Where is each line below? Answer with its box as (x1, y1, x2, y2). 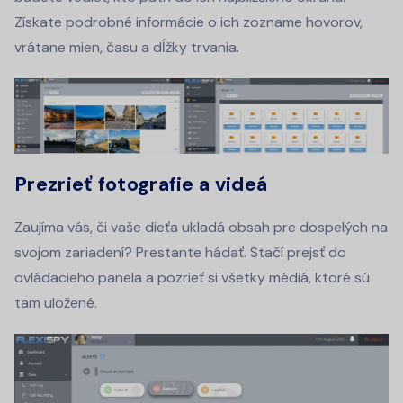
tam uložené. (14, 292, 97, 312)
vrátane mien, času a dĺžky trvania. (14, 37, 239, 57)
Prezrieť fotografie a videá (14, 170, 268, 197)
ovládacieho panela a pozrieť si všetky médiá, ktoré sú (14, 267, 370, 287)
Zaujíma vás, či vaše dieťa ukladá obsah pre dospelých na (14, 217, 388, 237)
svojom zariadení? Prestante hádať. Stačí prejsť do (14, 242, 346, 262)
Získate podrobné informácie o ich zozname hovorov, (14, 12, 363, 31)
